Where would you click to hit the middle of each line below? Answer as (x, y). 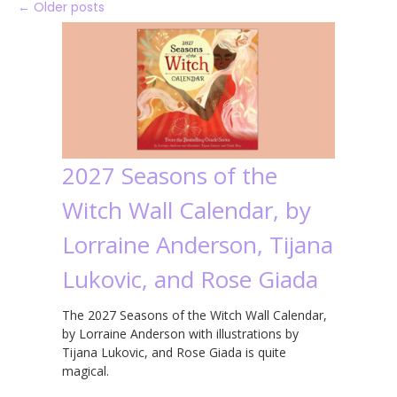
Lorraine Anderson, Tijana (198, 244)
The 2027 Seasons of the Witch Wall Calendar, (195, 315)
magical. (86, 370)
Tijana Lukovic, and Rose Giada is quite (174, 352)
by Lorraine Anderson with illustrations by (180, 333)
